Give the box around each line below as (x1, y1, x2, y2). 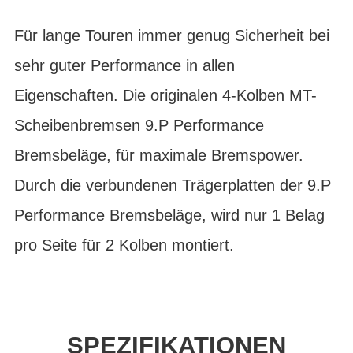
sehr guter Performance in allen (14, 57, 235, 74)
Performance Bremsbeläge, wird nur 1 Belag (14, 206, 325, 224)
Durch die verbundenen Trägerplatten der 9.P (14, 176, 331, 194)
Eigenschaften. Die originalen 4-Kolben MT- (14, 87, 317, 104)
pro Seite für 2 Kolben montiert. (14, 236, 234, 254)
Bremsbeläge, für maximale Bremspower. (14, 147, 303, 164)
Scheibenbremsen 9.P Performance (14, 117, 264, 134)
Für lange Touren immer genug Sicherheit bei (14, 27, 329, 44)
